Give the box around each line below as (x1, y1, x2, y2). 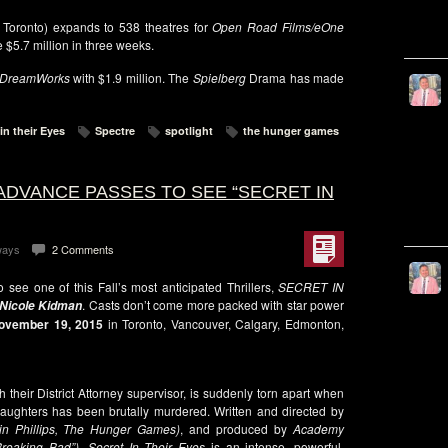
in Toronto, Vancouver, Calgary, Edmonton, (103, 315, 345, 332)
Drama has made (245, 69, 344, 86)
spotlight (165, 123, 213, 138)
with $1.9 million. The (69, 69, 193, 86)
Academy (293, 420, 345, 437)
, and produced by (180, 420, 294, 437)
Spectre (95, 123, 135, 138)
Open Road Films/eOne (207, 18, 345, 35)
